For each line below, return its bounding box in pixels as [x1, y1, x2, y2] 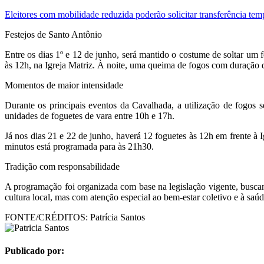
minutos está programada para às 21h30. [5, 141, 154, 152]
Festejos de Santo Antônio [5, 29, 102, 40]
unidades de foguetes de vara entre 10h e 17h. [5, 111, 174, 121]
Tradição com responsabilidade [5, 161, 120, 172]
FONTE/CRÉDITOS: [5, 212, 88, 223]
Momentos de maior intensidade [5, 80, 123, 91]
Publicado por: [5, 246, 64, 256]
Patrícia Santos [88, 212, 145, 223]
